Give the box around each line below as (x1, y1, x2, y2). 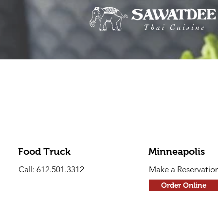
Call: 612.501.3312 (18, 164, 85, 174)
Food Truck (18, 145, 71, 157)
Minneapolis (148, 145, 205, 157)
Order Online (161, 181, 206, 189)
